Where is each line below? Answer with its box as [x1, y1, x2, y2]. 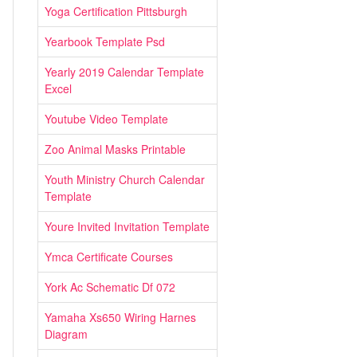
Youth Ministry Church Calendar [45, 171, 205, 187]
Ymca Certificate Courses [45, 249, 173, 265]
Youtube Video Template [45, 111, 168, 127]
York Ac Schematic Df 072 [45, 279, 175, 295]
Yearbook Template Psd [45, 33, 165, 49]
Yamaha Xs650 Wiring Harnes [45, 309, 196, 325]
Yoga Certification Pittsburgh [45, 3, 187, 19]
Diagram [45, 326, 88, 342]
